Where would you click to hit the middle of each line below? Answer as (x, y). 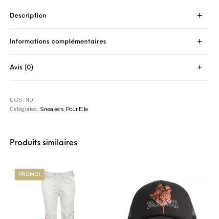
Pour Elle (77, 109)
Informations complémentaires (58, 42)
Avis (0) (22, 67)
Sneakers (52, 109)
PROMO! (30, 175)
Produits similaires (44, 143)
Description (28, 16)
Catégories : (25, 109)
